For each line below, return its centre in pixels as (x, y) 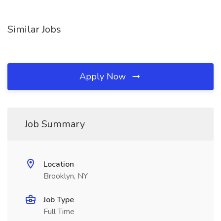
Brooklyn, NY (66, 176)
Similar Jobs (34, 29)
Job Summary (55, 124)
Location (59, 164)
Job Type (59, 200)
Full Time (59, 212)
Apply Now (104, 76)
